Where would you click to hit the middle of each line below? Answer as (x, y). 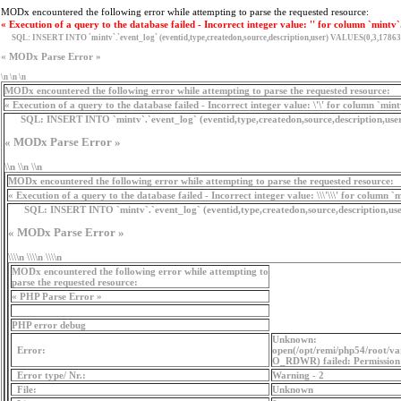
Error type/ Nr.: (49, 375)
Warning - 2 (298, 375)
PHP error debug (49, 324)
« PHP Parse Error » (57, 296)
